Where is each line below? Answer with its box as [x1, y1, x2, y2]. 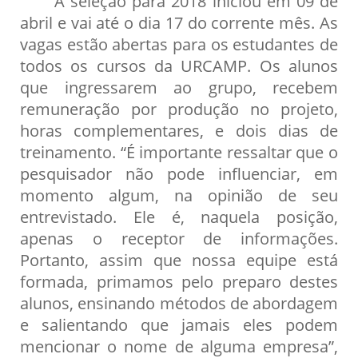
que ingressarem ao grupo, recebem [20, 76, 338, 99]
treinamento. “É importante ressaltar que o [20, 141, 338, 164]
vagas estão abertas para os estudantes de [20, 33, 338, 56]
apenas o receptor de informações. [20, 227, 338, 250]
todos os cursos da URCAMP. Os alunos [20, 54, 338, 78]
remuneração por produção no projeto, [20, 97, 338, 121]
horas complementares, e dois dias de [20, 119, 338, 142]
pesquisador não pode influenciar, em [20, 162, 338, 185]
